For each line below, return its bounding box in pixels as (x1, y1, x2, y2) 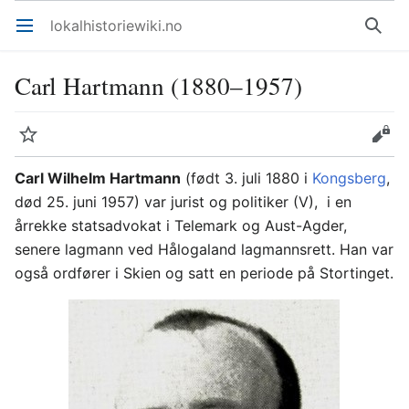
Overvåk (31, 134, 43, 152)
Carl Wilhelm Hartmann (15, 169, 181, 187)
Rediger (382, 134, 393, 152)
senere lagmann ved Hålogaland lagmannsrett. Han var (15, 240, 393, 258)
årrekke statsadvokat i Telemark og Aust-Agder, (15, 216, 347, 235)
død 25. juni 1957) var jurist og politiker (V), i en (15, 193, 351, 211)
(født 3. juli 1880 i (181, 169, 312, 187)
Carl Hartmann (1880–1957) (15, 68, 302, 102)
